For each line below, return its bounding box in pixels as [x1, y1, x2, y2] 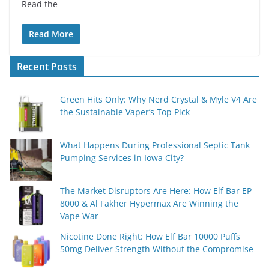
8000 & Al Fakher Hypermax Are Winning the [60, 198, 238, 210]
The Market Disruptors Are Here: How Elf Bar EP [60, 185, 252, 197]
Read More [29, 28, 73, 40]
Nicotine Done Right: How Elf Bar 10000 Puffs [60, 231, 240, 243]
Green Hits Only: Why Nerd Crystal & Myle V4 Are [60, 94, 257, 106]
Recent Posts [17, 60, 77, 74]
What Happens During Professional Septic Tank [60, 139, 250, 151]
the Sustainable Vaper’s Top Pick [60, 106, 190, 118]
